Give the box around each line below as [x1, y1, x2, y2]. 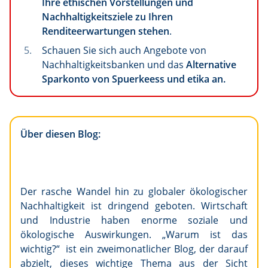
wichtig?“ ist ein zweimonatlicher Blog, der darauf [20, 242, 248, 256]
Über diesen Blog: [20, 127, 100, 141]
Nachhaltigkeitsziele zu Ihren [42, 10, 173, 24]
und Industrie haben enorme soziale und [20, 214, 248, 227]
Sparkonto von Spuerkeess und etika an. [42, 72, 226, 86]
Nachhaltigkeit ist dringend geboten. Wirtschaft [20, 199, 248, 213]
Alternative [186, 58, 236, 72]
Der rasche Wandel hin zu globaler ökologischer [20, 185, 248, 199]
